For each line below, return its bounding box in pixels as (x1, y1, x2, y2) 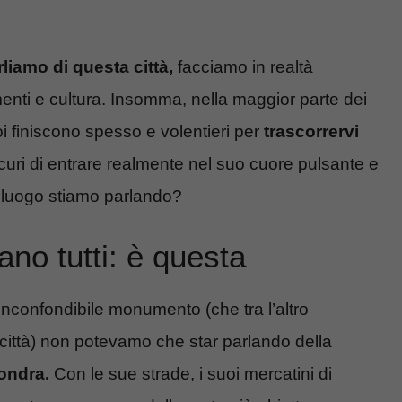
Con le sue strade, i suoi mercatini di (49, 364, 332, 384)
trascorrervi (259, 121, 359, 141)
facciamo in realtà (173, 57, 313, 76)
